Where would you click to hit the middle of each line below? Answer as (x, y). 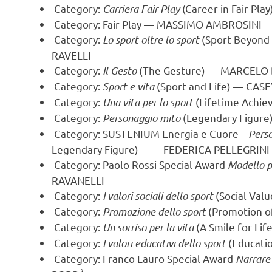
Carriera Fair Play (141, 9)
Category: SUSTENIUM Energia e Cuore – (150, 134)
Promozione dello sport (155, 212)
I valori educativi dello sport (165, 243)
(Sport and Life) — (200, 86)
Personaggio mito (142, 118)
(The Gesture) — (179, 70)
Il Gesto (120, 71)
